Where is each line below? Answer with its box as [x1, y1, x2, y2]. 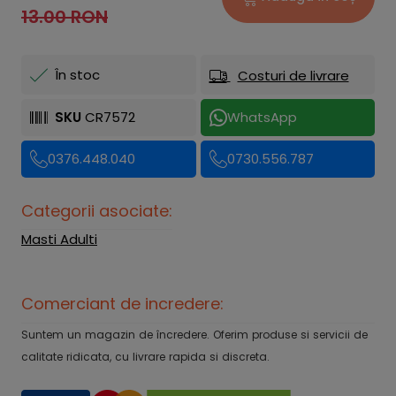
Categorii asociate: [21, 200, 172, 222]
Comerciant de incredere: [21, 293, 224, 315]
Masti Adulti [21, 230, 97, 248]
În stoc [55, 65, 100, 84]
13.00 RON [21, 4, 108, 29]
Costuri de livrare [237, 66, 349, 85]
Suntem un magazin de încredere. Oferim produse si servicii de [21, 327, 368, 342]
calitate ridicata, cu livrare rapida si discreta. [21, 349, 270, 364]
